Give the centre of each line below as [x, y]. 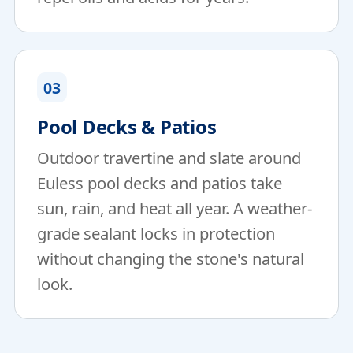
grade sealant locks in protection [156, 233]
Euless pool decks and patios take [160, 183]
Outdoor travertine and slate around [169, 158]
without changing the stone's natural [171, 258]
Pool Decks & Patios [127, 126]
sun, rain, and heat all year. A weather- [175, 208]
